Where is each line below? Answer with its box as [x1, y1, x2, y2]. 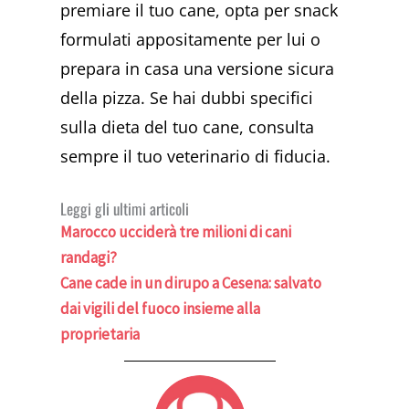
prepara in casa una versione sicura [60, 57, 335, 79]
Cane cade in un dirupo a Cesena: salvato [60, 273, 322, 294]
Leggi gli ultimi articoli [60, 197, 190, 221]
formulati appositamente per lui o [60, 27, 321, 50]
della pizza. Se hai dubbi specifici [60, 86, 314, 109]
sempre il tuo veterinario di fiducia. [60, 144, 331, 167]
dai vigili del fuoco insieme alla [60, 299, 261, 320]
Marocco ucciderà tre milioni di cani [60, 222, 292, 243]
